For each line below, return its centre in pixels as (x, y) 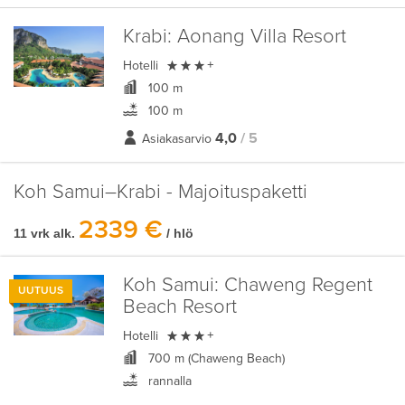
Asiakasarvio (176, 139)
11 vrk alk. (44, 233)
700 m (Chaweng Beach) (214, 358)
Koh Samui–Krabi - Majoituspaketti (160, 192)
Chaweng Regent (295, 285)
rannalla (168, 381)
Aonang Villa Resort (259, 37)
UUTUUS (41, 291)
